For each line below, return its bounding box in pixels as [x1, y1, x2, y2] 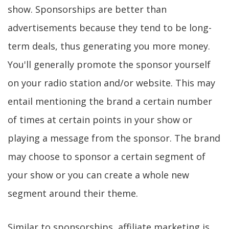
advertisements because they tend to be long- [8, 21, 212, 34]
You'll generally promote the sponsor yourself [8, 58, 211, 71]
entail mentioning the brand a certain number [8, 95, 212, 107]
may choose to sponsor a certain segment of [8, 150, 205, 163]
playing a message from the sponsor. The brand [8, 132, 220, 144]
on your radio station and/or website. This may [8, 77, 215, 89]
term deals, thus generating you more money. [8, 40, 210, 52]
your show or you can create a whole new [8, 169, 189, 181]
